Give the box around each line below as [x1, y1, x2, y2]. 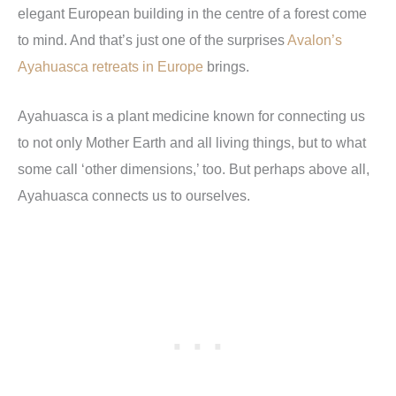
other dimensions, [85, 160, 196, 177]
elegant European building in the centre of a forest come [18, 4, 367, 21]
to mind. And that [18, 31, 122, 48]
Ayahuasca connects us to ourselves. [18, 187, 250, 203]
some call [18, 160, 81, 177]
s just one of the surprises [126, 31, 287, 48]
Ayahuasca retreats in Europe [18, 57, 203, 74]
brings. [203, 57, 249, 74]
